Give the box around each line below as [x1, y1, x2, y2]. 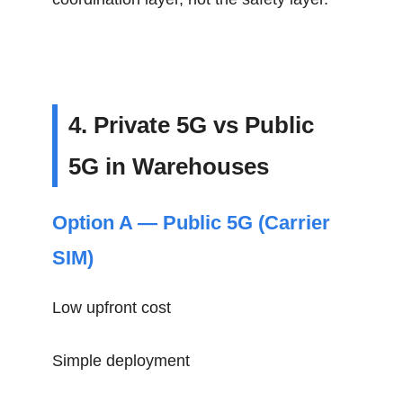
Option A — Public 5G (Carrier [52, 211, 331, 234]
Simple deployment [52, 352, 191, 370]
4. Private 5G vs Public [68, 112, 315, 139]
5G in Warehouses [68, 153, 270, 180]
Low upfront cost [52, 299, 172, 317]
